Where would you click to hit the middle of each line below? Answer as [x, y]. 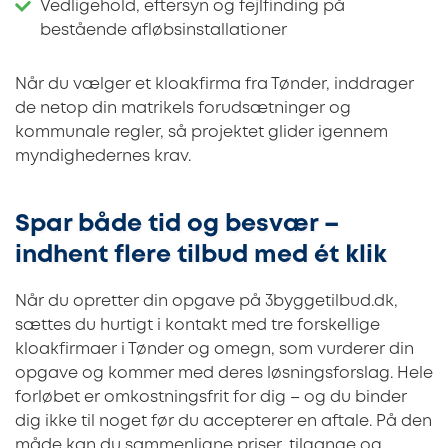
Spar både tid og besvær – [177, 225]
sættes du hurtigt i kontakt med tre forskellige [197, 326]
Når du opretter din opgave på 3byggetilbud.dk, [206, 302]
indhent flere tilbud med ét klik [201, 256]
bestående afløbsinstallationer [163, 30]
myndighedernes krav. [103, 157]
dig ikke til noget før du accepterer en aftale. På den [223, 422]
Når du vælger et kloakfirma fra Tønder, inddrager [214, 85]
